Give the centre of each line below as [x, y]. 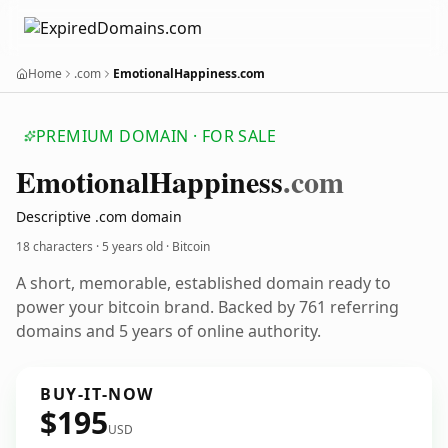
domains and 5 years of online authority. [168, 331]
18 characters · [59, 246]
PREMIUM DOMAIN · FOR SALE [156, 136]
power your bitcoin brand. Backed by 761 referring [207, 307]
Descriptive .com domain [99, 216]
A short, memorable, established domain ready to [203, 283]
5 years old [132, 246]
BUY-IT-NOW [97, 394]
